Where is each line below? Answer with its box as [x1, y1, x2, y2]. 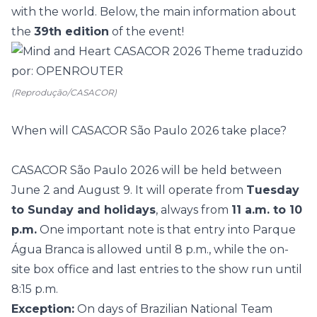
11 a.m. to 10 [231, 203, 302, 217]
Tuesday [246, 183, 299, 197]
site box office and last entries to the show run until [11, 263, 302, 276]
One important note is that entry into [37, 223, 253, 236]
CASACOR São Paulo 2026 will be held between [11, 163, 282, 177]
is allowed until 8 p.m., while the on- [84, 243, 289, 256]
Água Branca [11, 243, 84, 256]
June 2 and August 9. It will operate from [11, 183, 246, 197]
